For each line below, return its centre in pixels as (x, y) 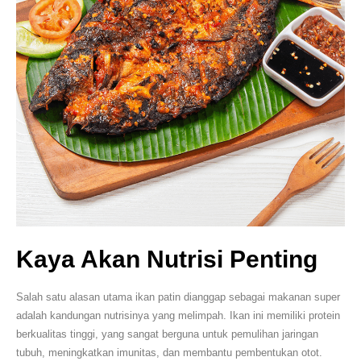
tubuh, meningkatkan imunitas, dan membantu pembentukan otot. (169, 353)
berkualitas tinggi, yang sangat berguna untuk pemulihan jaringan (167, 334)
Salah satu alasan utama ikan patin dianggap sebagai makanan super (178, 297)
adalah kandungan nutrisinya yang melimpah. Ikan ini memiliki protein (178, 316)
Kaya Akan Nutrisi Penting (167, 259)
